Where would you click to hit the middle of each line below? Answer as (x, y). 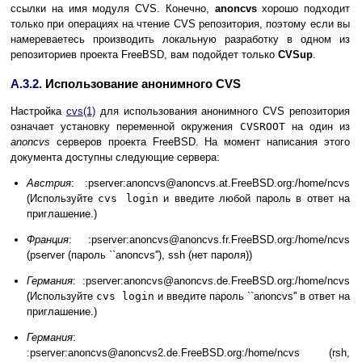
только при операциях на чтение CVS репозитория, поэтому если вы (180, 24)
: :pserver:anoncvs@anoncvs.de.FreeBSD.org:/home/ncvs (211, 281)
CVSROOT (262, 127)
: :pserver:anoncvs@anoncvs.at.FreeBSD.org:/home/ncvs (210, 183)
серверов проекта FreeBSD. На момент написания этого (200, 142)
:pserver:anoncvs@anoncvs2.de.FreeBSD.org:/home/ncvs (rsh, (188, 353)
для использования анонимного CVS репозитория (223, 112)
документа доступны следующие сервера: (115, 158)
